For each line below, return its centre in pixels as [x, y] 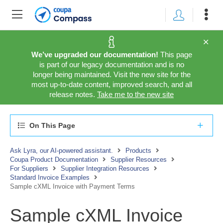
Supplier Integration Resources [105, 168]
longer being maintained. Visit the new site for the [111, 74]
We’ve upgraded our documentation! [95, 55]
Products [138, 151]
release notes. [73, 94]
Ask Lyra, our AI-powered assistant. [61, 151]
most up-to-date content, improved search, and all [111, 84]
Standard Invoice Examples [50, 177]
